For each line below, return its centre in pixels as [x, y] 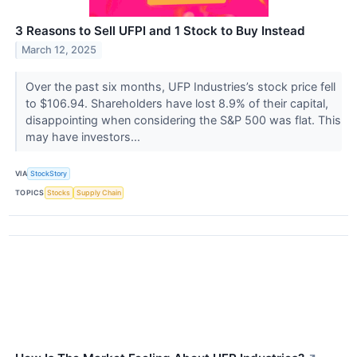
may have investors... [84, 136]
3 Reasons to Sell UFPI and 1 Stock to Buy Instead [160, 30]
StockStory [49, 174]
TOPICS [30, 193]
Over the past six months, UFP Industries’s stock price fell [180, 86]
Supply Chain [98, 193]
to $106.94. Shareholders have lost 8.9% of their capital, [177, 103]
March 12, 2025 [59, 50]
